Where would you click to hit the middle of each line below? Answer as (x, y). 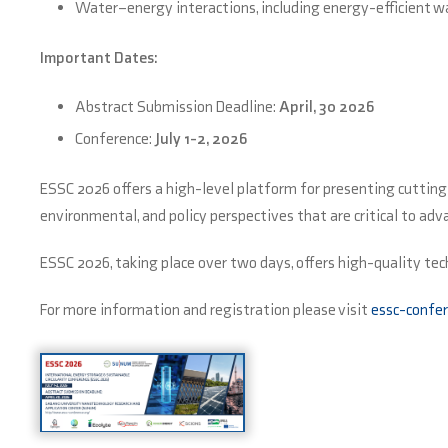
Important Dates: (99, 57)
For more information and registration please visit (205, 309)
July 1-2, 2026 (201, 138)
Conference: (115, 138)
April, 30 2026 (326, 106)
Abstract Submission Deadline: (177, 106)
